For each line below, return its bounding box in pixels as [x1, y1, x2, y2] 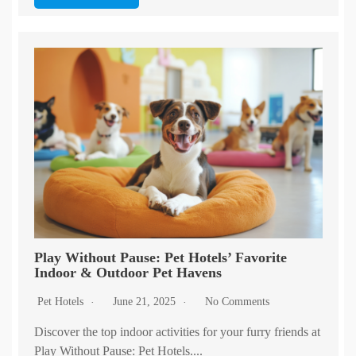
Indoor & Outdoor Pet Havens [33, 265, 222, 281]
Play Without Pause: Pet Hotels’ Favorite [33, 250, 287, 266]
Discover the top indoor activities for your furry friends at [33, 325, 320, 339]
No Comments [204, 296, 269, 308]
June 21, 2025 [112, 296, 179, 308]
